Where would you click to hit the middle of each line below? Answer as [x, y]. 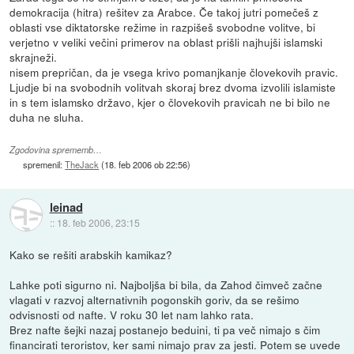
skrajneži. [34, 56]
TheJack [82, 164]
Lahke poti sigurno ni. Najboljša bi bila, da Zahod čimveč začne [166, 284]
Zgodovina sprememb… [56, 149]
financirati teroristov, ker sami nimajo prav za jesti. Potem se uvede [175, 344]
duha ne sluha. [47, 117]
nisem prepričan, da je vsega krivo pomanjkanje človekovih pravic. [174, 72]
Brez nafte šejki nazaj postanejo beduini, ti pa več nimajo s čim [165, 329]
